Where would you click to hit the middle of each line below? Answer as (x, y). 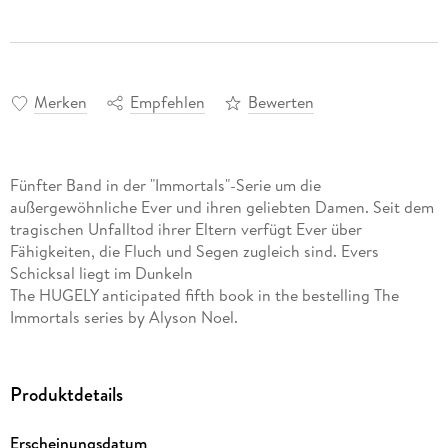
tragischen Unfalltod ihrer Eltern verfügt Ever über (185, 228)
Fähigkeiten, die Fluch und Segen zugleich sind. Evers (194, 250)
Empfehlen (167, 101)
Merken (60, 101)
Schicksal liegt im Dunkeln (101, 272)
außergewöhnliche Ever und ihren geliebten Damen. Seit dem (221, 206)
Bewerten (280, 101)
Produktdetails (66, 394)
